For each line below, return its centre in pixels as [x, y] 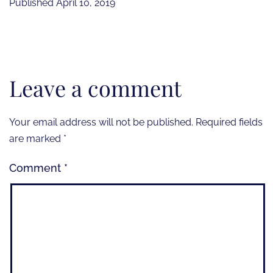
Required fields [229, 122]
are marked [36, 138]
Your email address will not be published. [101, 122]
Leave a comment [95, 87]
